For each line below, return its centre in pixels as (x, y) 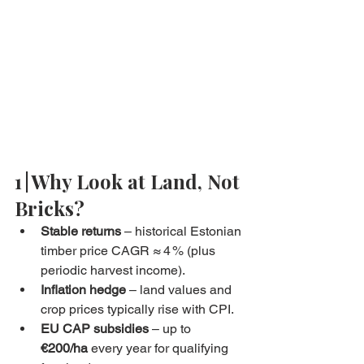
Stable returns (81, 232)
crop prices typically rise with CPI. (137, 310)
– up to (171, 329)
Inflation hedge (83, 290)
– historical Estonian (183, 232)
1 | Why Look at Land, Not (130, 182)
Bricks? (50, 208)
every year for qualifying (160, 349)
